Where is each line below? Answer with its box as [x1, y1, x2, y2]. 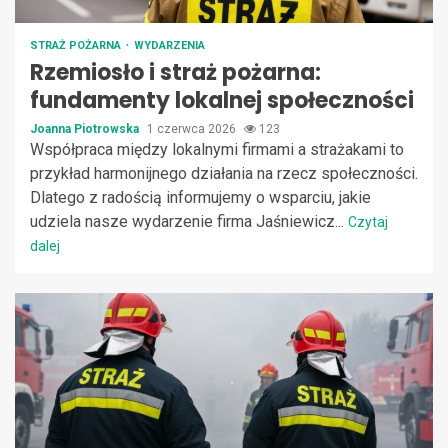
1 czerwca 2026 [147, 121, 239, 136]
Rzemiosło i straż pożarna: [30, 56, 321, 88]
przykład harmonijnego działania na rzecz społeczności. [30, 163, 418, 183]
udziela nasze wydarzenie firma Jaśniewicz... [30, 211, 348, 231]
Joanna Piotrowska [30, 121, 142, 136]
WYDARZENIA [134, 38, 205, 52]
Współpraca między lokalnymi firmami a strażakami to [30, 139, 404, 159]
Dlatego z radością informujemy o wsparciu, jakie [30, 187, 371, 207]
